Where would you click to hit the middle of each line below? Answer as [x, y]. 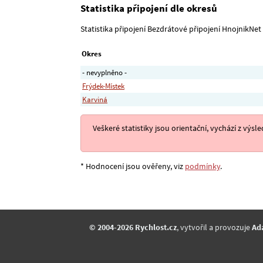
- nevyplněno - [104, 73]
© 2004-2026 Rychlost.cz [133, 227]
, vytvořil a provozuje [214, 227]
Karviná [95, 100]
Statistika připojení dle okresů [149, 9]
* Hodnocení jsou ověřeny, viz [133, 166]
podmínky [203, 166]
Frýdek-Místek [103, 86]
